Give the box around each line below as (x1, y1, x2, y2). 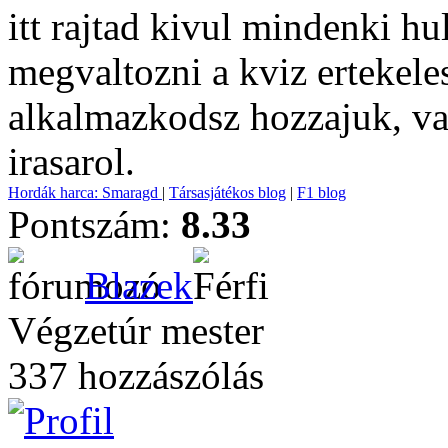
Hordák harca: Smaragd (8, 184, 162, 201)
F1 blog (297, 184, 346, 201)
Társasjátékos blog (169, 184, 286, 201)
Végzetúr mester (8, 309, 264, 352)
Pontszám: (8, 203, 181, 246)
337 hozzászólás (8, 354, 264, 397)
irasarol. (8, 140, 135, 183)
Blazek (85, 264, 193, 307)
